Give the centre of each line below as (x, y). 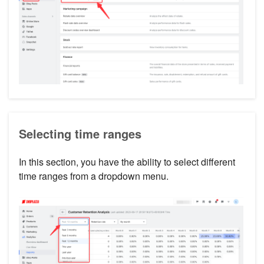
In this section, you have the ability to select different (127, 161)
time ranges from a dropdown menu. (94, 176)
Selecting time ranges (80, 133)
